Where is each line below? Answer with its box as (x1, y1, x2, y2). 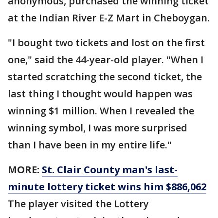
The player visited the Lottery (8, 197, 149, 211)
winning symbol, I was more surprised (8, 121, 187, 135)
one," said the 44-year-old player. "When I (8, 53, 203, 67)
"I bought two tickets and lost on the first (8, 36, 205, 50)
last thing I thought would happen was (8, 87, 193, 101)
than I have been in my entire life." (8, 138, 172, 152)
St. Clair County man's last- (42, 163, 178, 177)
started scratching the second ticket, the (8, 70, 202, 84)
